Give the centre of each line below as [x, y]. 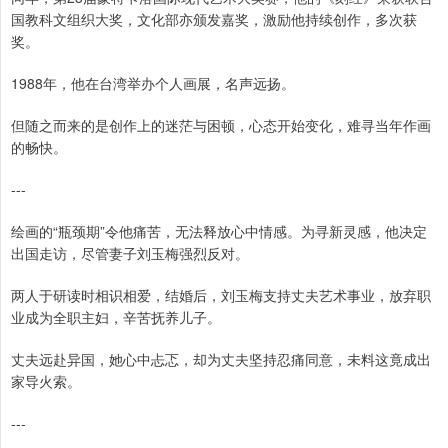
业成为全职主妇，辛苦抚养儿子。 [116, 317]
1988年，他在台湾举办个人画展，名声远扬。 [153, 83]
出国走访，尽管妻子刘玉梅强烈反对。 [130, 253]
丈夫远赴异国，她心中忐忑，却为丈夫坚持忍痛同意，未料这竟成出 [221, 359]
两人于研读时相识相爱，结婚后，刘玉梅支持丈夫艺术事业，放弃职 [221, 295]
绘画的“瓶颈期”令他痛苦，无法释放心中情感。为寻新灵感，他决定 [219, 231]
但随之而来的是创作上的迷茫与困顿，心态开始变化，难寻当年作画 [221, 125]
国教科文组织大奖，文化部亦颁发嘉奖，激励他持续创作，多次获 [214, 19]
